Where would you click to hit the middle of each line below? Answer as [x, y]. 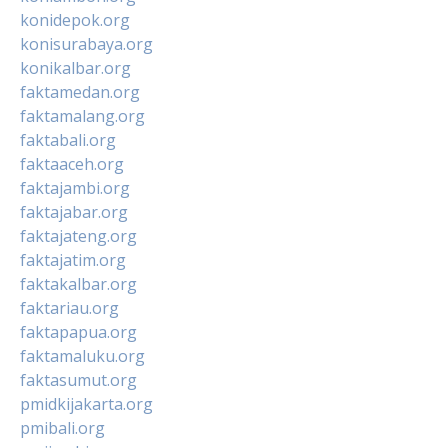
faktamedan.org [80, 91]
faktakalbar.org [78, 283]
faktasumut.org [78, 379]
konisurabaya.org [86, 43]
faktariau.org [69, 307]
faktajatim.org [73, 259]
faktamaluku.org [82, 355]
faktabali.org [68, 139]
